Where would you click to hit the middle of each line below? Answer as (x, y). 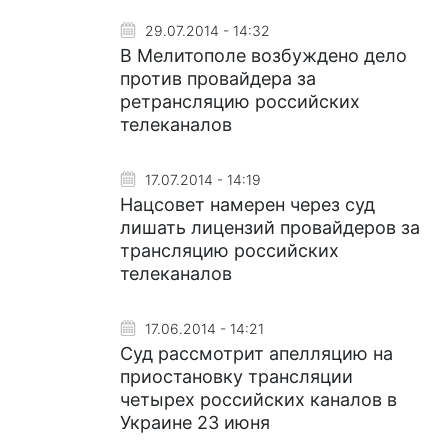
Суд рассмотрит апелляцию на (256, 353)
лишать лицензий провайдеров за (270, 227)
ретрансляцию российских (240, 101)
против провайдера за (218, 78)
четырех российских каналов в (258, 399)
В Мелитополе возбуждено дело (263, 55)
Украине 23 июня (195, 422)
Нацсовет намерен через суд (247, 204)
